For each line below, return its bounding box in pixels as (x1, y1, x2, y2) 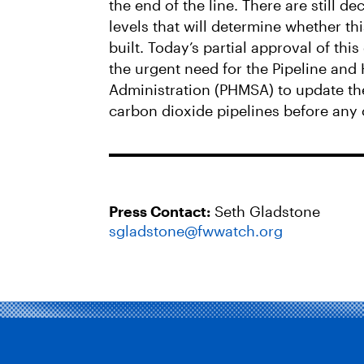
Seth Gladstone (210, 202, 320, 220)
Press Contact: (109, 202, 210, 220)
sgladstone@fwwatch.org (109, 222, 283, 240)
